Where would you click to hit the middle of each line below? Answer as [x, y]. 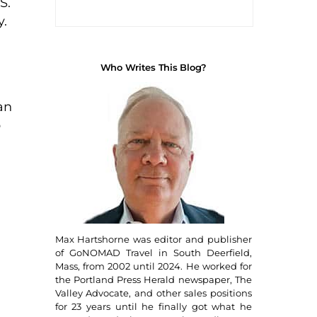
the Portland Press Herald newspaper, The [153, 280]
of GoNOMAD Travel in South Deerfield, [153, 253]
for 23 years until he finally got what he [153, 307]
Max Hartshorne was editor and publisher [153, 240]
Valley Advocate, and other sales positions [153, 293]
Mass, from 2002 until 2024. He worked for [153, 266]
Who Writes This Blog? [154, 67]
